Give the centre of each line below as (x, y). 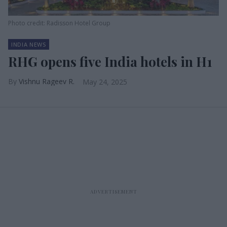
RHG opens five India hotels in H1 (110, 62)
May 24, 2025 (105, 82)
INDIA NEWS (29, 44)
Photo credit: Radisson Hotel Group (59, 23)
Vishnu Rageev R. (47, 81)
